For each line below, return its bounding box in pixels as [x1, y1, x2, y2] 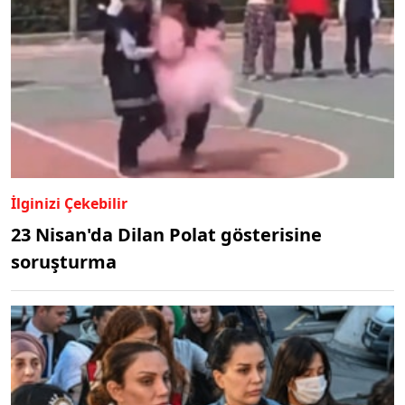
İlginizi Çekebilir [11, 193, 127, 214]
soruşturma [11, 250, 117, 275]
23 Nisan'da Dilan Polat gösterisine [11, 222, 322, 248]
